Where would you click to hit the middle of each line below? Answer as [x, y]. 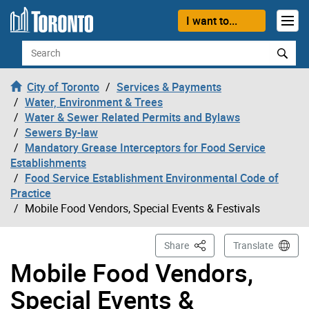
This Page [214, 244]
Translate [253, 245]
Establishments [48, 162]
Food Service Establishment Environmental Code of [152, 178]
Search [38, 47]
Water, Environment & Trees [94, 102]
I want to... [211, 20]
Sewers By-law [61, 132]
